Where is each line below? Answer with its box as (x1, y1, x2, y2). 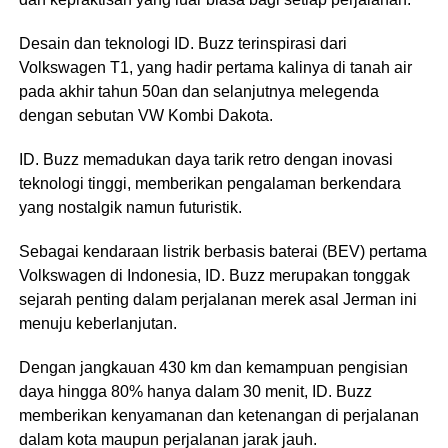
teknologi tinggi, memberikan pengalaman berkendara (18, 175, 401, 192)
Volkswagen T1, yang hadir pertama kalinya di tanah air (18, 59, 412, 76)
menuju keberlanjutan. (18, 315, 181, 332)
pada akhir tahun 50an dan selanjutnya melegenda (18, 83, 379, 100)
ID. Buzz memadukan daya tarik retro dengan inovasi (18, 151, 393, 168)
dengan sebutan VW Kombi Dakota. (18, 107, 277, 124)
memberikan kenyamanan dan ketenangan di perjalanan (18, 407, 419, 424)
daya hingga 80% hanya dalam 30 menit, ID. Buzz (18, 383, 372, 400)
